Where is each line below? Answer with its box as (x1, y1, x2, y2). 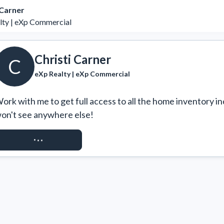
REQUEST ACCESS (5, 135, 71, 144)
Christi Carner (34, 51, 111, 66)
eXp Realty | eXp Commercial (34, 69, 130, 78)
